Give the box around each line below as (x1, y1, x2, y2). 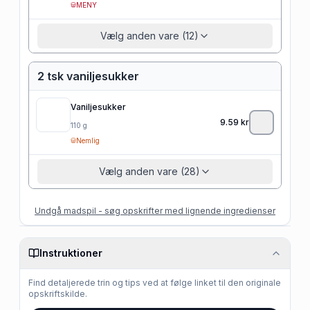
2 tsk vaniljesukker (37, 69, 139, 83)
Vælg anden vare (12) (100, 29, 199, 42)
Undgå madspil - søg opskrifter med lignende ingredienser (35, 205, 275, 216)
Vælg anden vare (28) (99, 165, 200, 177)
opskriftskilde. (28, 288, 87, 299)
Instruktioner (39, 246, 102, 259)
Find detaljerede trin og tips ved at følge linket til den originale (28, 277, 281, 288)
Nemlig (76, 136, 100, 145)
